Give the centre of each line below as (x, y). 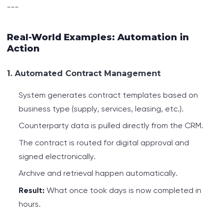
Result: (32, 190)
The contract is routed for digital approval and (104, 142)
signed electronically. (57, 156)
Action (23, 49)
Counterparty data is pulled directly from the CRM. (111, 126)
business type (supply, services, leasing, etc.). (101, 109)
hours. (30, 204)
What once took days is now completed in (123, 190)
